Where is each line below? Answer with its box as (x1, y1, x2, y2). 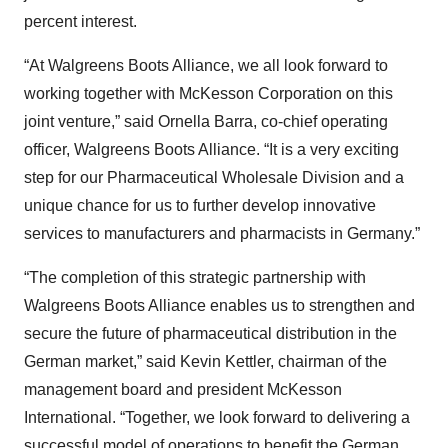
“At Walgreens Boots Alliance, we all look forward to (24, 57, 388, 74)
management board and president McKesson (24, 381, 342, 398)
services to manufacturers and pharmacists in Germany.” (24, 225, 420, 242)
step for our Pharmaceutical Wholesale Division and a (24, 169, 404, 186)
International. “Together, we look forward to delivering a (24, 409, 410, 426)
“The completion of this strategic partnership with (24, 269, 366, 286)
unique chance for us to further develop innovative (24, 197, 376, 214)
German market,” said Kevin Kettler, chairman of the (24, 353, 387, 370)
